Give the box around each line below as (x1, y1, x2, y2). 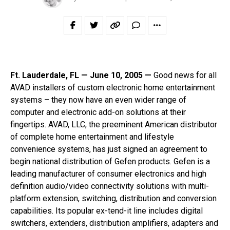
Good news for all (151, 70, 217, 80)
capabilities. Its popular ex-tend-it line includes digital (10, 206, 203, 216)
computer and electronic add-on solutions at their (10, 107, 186, 117)
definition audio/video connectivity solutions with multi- (10, 181, 209, 191)
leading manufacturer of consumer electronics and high (10, 169, 206, 179)
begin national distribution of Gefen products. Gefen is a (10, 157, 210, 166)
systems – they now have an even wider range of (10, 95, 186, 105)
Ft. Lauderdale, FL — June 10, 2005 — (10, 70, 151, 80)
